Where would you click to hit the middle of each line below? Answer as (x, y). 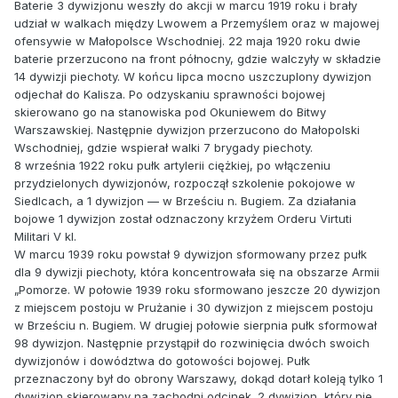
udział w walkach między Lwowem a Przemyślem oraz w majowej (197, 24)
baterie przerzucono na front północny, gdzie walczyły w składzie (198, 59)
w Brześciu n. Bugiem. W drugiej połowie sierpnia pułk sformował (195, 326)
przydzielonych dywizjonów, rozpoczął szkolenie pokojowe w (185, 183)
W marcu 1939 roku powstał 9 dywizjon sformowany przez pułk (191, 255)
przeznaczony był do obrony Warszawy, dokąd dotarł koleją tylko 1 (199, 379)
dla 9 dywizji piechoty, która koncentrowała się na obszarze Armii (197, 272)
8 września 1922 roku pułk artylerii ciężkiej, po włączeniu (172, 166)
